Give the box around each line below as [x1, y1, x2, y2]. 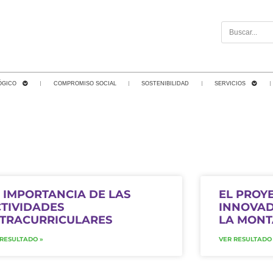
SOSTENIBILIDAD [141, 80, 190, 87]
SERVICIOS [214, 80, 246, 87]
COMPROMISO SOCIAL [53, 80, 116, 87]
